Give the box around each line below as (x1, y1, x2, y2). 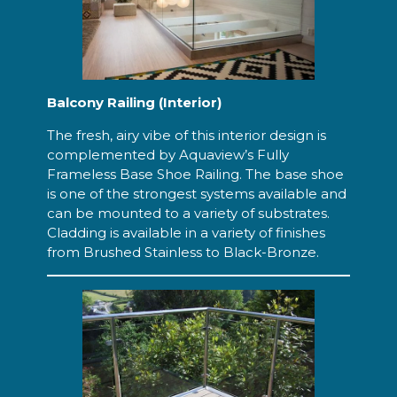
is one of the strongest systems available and (46, 184, 346, 202)
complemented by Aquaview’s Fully (46, 145, 289, 163)
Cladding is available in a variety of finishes (46, 223, 325, 241)
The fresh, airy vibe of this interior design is (46, 126, 326, 144)
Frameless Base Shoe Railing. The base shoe (46, 165, 344, 183)
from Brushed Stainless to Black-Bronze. (46, 243, 319, 261)
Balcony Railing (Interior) (46, 94, 222, 112)
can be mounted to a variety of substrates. (46, 204, 330, 222)
